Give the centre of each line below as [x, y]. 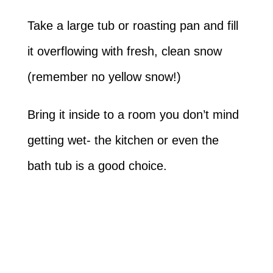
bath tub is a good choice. [97, 166]
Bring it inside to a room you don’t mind [133, 115]
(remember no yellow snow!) [104, 77]
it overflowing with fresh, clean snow [124, 51]
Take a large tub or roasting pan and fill [133, 26]
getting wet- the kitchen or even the [123, 140]
